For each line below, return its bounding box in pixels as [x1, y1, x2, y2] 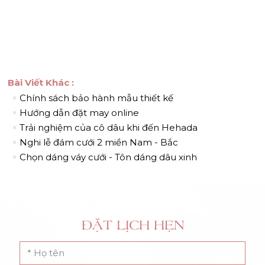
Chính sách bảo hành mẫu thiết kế [20, 92, 174, 104]
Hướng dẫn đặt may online [20, 106, 140, 118]
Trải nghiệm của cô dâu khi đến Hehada [20, 121, 198, 133]
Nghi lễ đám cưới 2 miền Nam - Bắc [20, 136, 179, 148]
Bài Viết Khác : [8, 76, 75, 88]
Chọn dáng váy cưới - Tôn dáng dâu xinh [20, 151, 198, 163]
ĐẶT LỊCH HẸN [81, 215, 184, 233]
